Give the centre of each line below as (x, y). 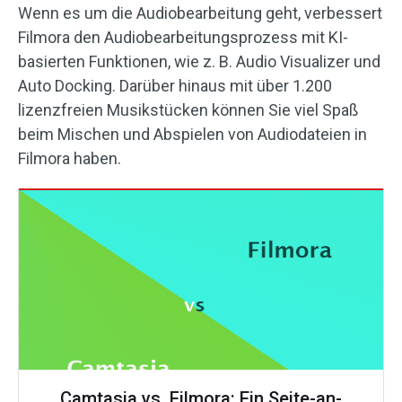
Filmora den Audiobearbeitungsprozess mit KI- (183, 38)
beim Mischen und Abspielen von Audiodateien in (192, 135)
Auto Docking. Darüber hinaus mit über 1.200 (175, 86)
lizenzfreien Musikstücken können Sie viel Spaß (188, 110)
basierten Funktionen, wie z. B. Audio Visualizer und (199, 62)
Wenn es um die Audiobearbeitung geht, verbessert (200, 13)
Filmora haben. (70, 159)
